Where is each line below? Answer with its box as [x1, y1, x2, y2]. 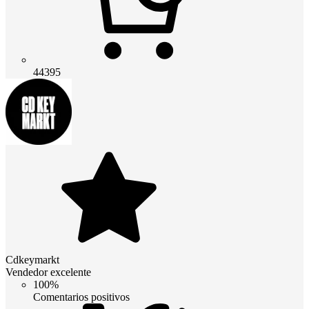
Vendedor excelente [6, 266, 91, 278]
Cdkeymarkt [6, 253, 59, 266]
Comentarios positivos [33, 290, 130, 303]
